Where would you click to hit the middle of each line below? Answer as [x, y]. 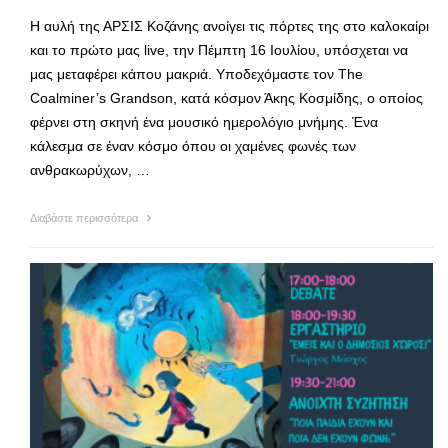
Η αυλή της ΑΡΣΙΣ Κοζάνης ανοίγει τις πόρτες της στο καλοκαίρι [229, 26]
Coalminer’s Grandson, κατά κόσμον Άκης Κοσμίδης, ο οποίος [226, 98]
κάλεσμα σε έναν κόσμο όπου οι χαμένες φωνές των [193, 146]
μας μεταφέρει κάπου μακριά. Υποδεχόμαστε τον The [196, 74]
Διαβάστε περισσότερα [85, 218]
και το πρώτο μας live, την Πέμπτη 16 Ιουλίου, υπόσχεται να [219, 50]
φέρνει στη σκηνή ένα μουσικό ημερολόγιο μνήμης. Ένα [204, 122]
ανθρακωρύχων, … [90, 170]
